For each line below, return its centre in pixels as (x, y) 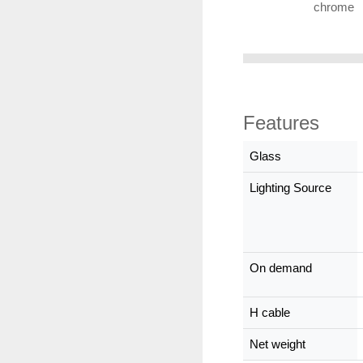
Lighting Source (290, 188)
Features (281, 123)
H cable (270, 312)
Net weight (278, 344)
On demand (281, 268)
